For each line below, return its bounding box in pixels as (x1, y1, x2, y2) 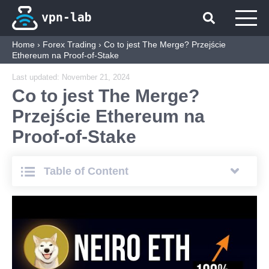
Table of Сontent (41, 165, 129, 177)
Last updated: (12, 73, 62, 82)
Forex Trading (43, 40, 96, 49)
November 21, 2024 (62, 73, 130, 82)
